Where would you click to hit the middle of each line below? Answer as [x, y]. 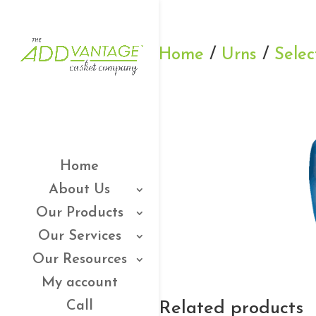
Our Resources [79, 259]
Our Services [79, 236]
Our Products [79, 213]
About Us [79, 189]
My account [79, 282]
